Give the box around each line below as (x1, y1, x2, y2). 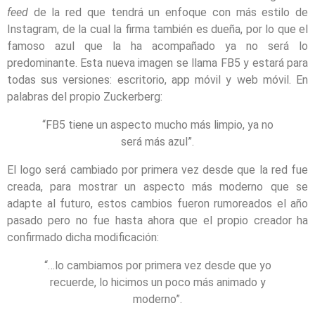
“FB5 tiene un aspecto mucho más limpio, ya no (41, 117, 274, 131)
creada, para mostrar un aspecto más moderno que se (7, 179, 308, 193)
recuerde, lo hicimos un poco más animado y (49, 275, 266, 289)
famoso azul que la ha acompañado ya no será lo (7, 39, 308, 53)
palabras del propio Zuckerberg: (7, 89, 162, 103)
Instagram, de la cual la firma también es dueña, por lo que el (7, 22, 308, 36)
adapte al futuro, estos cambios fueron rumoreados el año (7, 196, 308, 210)
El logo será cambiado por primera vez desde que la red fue (7, 162, 308, 176)
